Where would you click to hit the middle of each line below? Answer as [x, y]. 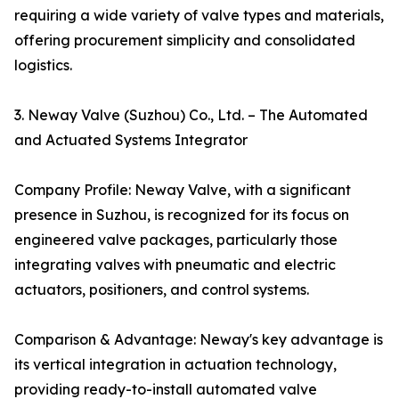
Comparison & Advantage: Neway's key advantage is [199, 340]
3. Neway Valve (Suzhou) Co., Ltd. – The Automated [191, 115]
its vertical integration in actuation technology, [175, 365]
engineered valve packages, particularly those [176, 240]
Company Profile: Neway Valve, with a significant [183, 190]
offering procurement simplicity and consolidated [185, 41]
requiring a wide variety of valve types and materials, [199, 16]
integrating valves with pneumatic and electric [175, 265]
